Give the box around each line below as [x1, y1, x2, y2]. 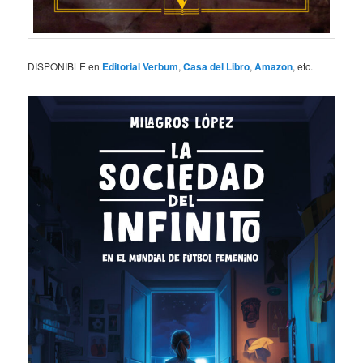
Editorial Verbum [102, 59, 179, 75]
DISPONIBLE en [28, 59, 103, 74]
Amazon [254, 59, 293, 75]
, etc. [293, 59, 314, 74]
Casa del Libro [183, 59, 250, 75]
